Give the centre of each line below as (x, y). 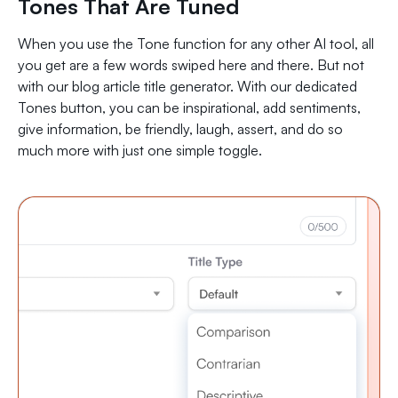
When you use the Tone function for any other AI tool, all (196, 44)
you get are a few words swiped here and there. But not (191, 65)
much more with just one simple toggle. (140, 151)
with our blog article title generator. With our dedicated (187, 87)
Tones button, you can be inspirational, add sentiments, (189, 108)
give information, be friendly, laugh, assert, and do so (180, 129)
